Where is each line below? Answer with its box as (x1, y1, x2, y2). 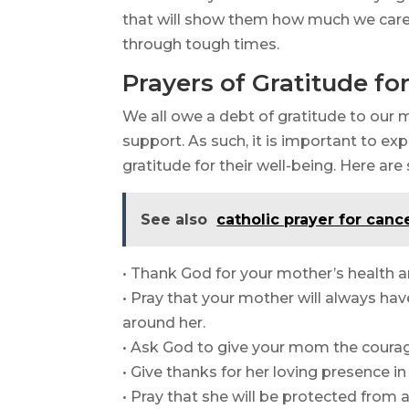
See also (141, 211, 208, 229)
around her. (122, 314, 206, 332)
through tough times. (122, 36, 280, 54)
